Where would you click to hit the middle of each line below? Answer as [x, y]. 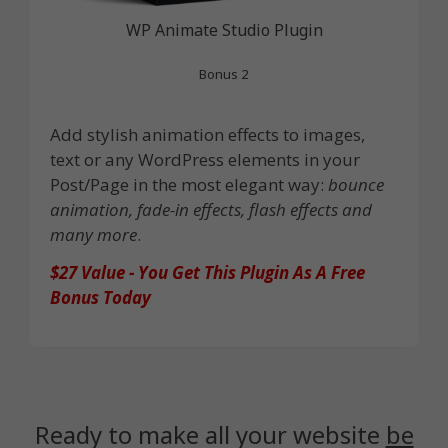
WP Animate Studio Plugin [224, 30]
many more [93, 235]
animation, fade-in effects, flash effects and [211, 210]
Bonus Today [100, 297]
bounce [356, 185]
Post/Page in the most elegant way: [189, 185]
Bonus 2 [224, 74]
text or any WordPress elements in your [205, 160]
